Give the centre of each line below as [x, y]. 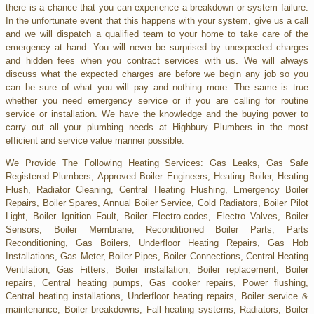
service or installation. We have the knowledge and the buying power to [157, 114]
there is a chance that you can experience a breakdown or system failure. [157, 7]
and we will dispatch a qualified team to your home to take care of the [157, 34]
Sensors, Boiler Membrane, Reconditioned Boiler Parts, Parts [157, 229]
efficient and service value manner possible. [95, 140]
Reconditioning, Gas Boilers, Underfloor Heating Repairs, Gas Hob [157, 243]
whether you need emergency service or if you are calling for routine [157, 100]
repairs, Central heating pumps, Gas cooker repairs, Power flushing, [157, 282]
